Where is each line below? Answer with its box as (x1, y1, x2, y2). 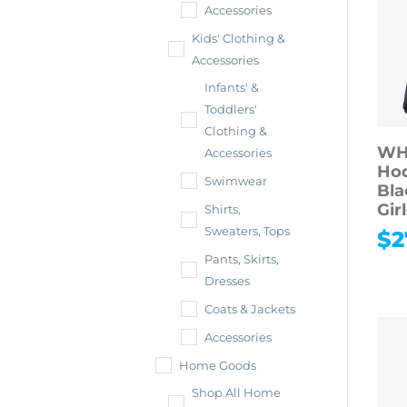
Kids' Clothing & (192, 31, 286, 46)
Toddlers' (204, 102, 258, 117)
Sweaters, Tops (204, 223, 291, 239)
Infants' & (204, 80, 260, 95)
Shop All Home (192, 385, 282, 401)
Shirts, (204, 202, 242, 217)
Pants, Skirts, (204, 252, 280, 267)
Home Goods (179, 358, 257, 373)
